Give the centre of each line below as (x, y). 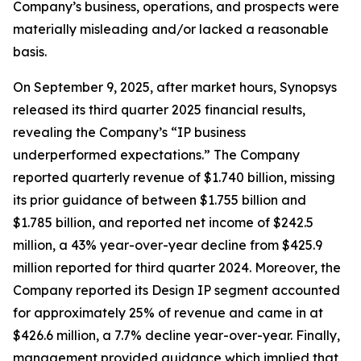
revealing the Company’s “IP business (129, 133)
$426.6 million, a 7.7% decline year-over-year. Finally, (176, 336)
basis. (30, 52)
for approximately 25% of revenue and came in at (168, 313)
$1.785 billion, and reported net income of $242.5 (163, 223)
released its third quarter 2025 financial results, (159, 110)
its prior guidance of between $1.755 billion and (160, 200)
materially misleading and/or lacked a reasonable (171, 29)
